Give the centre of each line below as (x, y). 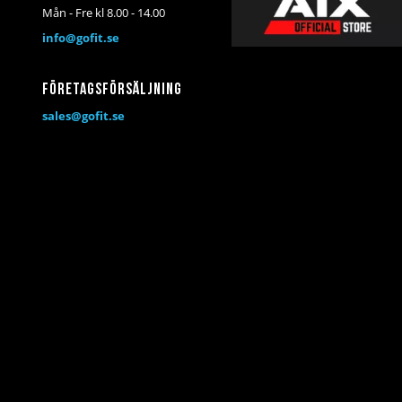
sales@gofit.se (83, 115)
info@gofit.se (81, 37)
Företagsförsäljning (112, 90)
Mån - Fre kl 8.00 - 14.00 (104, 12)
